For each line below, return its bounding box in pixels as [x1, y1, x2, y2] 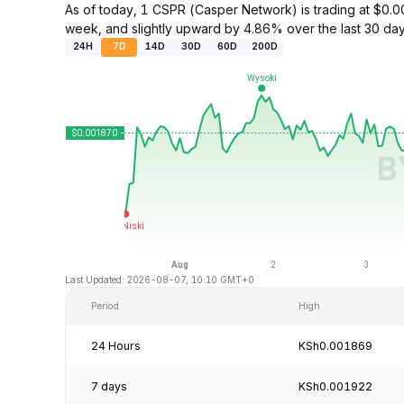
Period [91, 299, 119, 312]
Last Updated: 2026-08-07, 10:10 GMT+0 [65, 273, 254, 285]
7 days [91, 379, 127, 393]
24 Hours [91, 338, 141, 353]
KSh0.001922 [298, 379, 372, 393]
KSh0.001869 [298, 338, 372, 353]
